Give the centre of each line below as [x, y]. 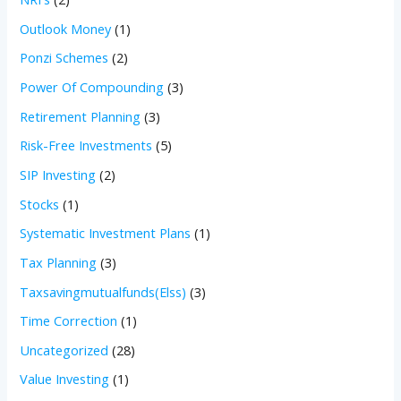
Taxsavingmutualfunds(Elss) [103, 291]
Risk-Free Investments [86, 145]
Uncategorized [64, 350]
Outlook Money [66, 28]
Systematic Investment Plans [106, 233]
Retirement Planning [81, 116]
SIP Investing [58, 175]
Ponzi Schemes [64, 58]
